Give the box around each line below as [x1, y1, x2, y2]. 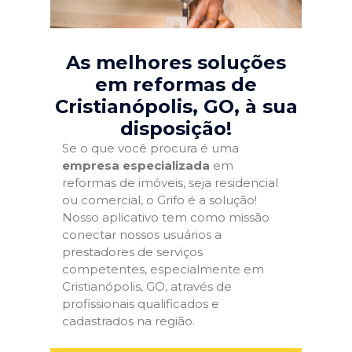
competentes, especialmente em [62, 262, 264, 277]
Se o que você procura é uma [62, 141, 239, 156]
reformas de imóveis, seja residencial [62, 175, 278, 190]
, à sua [233, 95, 298, 118]
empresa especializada [62, 158, 210, 173]
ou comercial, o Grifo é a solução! [62, 192, 257, 207]
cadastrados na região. [62, 313, 195, 328]
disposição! [120, 117, 232, 140]
